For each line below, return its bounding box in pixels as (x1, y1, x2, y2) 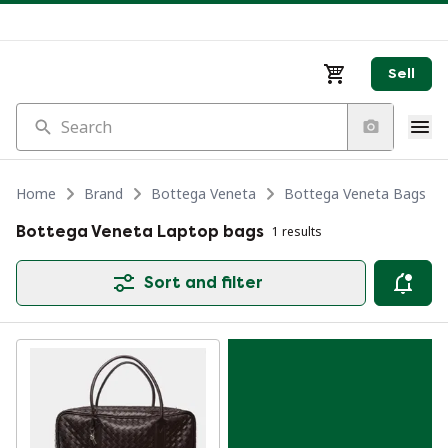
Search (15, 103, 66, 125)
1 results (272, 223, 322, 240)
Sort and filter (143, 273, 263, 292)
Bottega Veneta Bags (284, 184, 426, 203)
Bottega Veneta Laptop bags (16, 222, 264, 241)
